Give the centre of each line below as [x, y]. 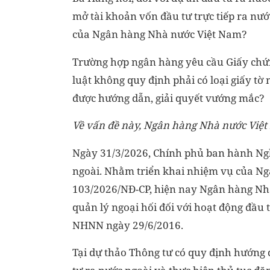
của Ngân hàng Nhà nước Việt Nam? [160, 34]
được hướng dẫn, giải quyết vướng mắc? [168, 98]
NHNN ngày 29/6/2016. [128, 225]
